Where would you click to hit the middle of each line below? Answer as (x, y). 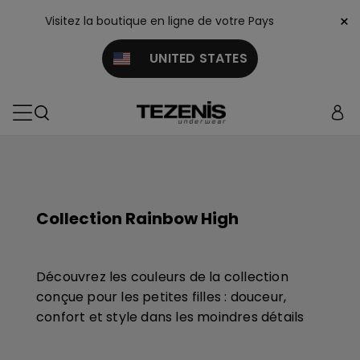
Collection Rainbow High (137, 219)
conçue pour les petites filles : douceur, (162, 297)
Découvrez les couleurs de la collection (162, 277)
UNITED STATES (188, 58)
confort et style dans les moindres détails (170, 317)
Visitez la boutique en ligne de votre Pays (160, 21)
